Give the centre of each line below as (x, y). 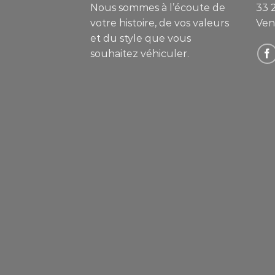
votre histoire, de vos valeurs (160, 23)
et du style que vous (141, 39)
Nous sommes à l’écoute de (158, 8)
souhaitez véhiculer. (140, 54)
